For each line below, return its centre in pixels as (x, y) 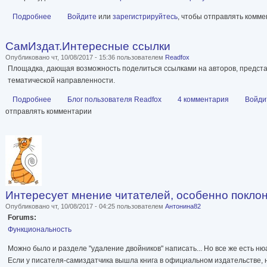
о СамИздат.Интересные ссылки (107, 100)
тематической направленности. (61, 81)
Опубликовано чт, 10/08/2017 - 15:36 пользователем (85, 58)
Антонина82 (183, 207)
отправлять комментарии (49, 112)
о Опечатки (70, 17)
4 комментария (203, 100)
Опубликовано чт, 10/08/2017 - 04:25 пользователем (85, 207)
